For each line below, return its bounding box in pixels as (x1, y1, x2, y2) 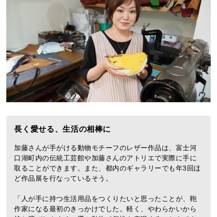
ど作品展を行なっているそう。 (14, 174, 113, 183)
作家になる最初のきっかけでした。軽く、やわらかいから (14, 205, 197, 213)
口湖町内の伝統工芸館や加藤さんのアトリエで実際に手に (14, 154, 197, 162)
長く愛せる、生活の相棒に (14, 125, 111, 134)
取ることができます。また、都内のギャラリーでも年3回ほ (14, 164, 201, 172)
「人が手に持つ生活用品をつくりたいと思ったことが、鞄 (14, 195, 197, 203)
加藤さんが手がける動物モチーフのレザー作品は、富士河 (14, 144, 197, 152)
